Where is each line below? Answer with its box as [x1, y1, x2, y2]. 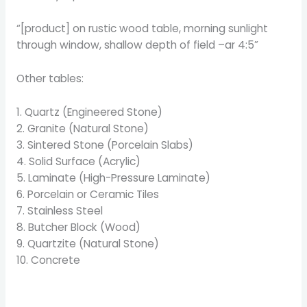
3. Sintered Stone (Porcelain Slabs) [16, 137, 193, 152]
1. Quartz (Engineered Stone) [16, 104, 162, 119]
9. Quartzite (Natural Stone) [16, 236, 159, 251]
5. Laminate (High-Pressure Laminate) [16, 170, 210, 185]
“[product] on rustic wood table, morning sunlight [16, 21, 268, 36]
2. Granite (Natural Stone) [16, 121, 149, 136]
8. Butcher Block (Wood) [16, 219, 140, 234]
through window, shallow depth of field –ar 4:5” [16, 38, 258, 53]
